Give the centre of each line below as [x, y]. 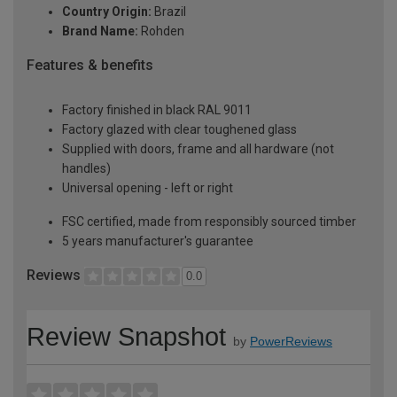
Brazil [169, 12]
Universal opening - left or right [148, 187]
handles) [86, 168]
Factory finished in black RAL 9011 [157, 109]
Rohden [161, 31]
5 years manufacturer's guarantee [158, 241]
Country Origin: [107, 12]
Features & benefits [90, 66]
